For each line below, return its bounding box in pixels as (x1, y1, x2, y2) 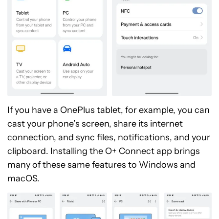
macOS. (7, 173, 40, 184)
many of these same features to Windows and (7, 159, 196, 170)
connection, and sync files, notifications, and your (7, 131, 210, 143)
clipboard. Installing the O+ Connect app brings (7, 145, 200, 156)
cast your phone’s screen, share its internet (7, 118, 183, 129)
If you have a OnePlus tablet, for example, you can (7, 104, 210, 115)
